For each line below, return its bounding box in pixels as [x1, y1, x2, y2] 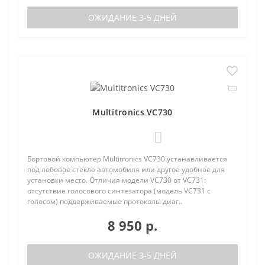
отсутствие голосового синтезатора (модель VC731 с [27, 186, 211, 196]
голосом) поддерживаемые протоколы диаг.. [27, 196, 182, 206]
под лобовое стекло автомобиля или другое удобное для [27, 164, 225, 174]
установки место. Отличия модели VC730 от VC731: [27, 175, 206, 185]
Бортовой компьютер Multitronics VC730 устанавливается [27, 154, 227, 164]
